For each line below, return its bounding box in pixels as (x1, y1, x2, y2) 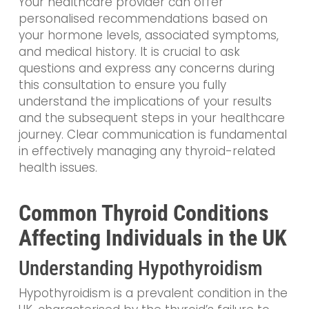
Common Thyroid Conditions (18, 199, 269, 226)
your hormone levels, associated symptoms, (18, 27, 279, 44)
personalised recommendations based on (18, 10, 268, 28)
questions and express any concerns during (18, 60, 275, 77)
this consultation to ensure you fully (18, 77, 226, 94)
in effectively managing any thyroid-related (18, 143, 275, 160)
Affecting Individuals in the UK (18, 224, 287, 251)
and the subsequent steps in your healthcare (18, 110, 285, 127)
